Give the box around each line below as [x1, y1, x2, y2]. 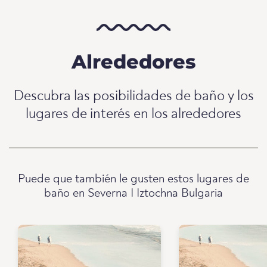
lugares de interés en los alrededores [26, 107, 241, 122]
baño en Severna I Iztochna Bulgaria [44, 188, 223, 200]
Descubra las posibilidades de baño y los [13, 89, 254, 104]
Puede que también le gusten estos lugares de [18, 173, 249, 186]
